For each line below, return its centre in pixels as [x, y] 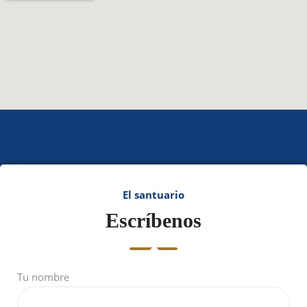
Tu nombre [43, 277]
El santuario [153, 194]
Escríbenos [153, 220]
